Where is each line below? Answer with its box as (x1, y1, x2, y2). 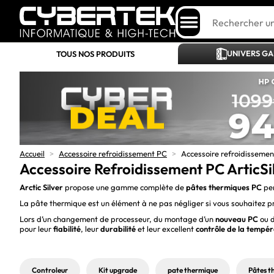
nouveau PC (215, 214, 258, 224)
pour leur (20, 224, 53, 234)
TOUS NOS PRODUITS (56, 48, 135, 59)
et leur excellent (136, 224, 196, 234)
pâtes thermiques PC (186, 182, 262, 192)
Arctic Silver (20, 182, 63, 192)
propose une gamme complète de (63, 182, 186, 192)
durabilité (100, 224, 136, 234)
